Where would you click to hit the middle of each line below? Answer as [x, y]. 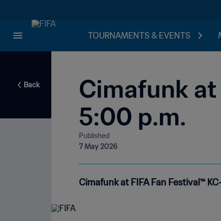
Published [94, 136]
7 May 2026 [98, 147]
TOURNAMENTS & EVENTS [139, 36]
